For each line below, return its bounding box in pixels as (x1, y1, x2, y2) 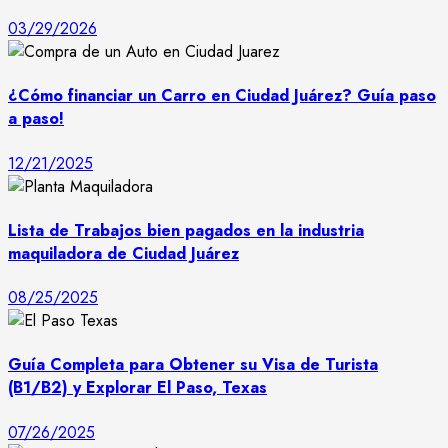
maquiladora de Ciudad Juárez (8, 241, 239, 265)
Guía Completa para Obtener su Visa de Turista (8, 353, 378, 377)
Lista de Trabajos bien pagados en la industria (8, 218, 364, 242)
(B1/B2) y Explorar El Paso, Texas (8, 376, 267, 400)
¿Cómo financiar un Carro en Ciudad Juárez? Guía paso (8, 84, 436, 108)
